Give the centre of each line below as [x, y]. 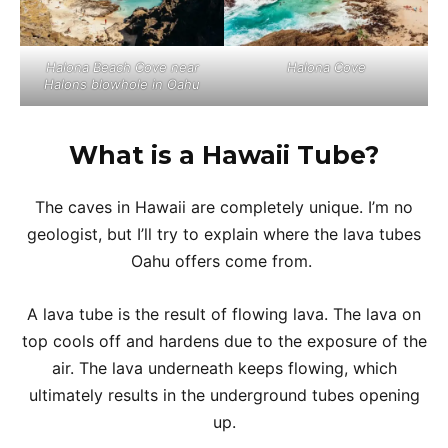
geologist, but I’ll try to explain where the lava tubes [224, 233]
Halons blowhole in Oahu [122, 83]
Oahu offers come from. [224, 260]
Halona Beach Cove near [122, 66]
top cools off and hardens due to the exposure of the [224, 340]
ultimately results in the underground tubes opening [224, 394]
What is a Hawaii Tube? [224, 154]
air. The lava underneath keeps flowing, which [224, 367]
